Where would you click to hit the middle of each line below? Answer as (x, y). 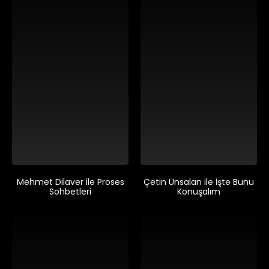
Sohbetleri (70, 191)
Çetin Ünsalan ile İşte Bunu (199, 182)
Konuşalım (199, 191)
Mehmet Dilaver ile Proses (70, 182)
